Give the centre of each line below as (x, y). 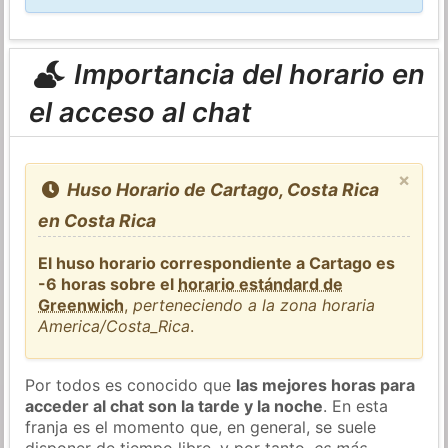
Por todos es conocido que (131, 384)
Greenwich (81, 304)
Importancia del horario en (245, 73)
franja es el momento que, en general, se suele (201, 426)
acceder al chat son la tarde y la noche (174, 405)
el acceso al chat (139, 111)
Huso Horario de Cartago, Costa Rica (220, 189)
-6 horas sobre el (108, 283)
